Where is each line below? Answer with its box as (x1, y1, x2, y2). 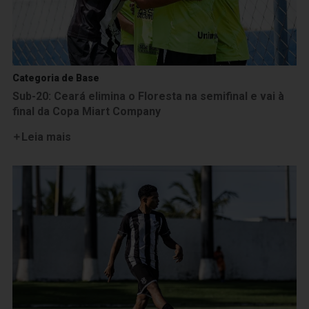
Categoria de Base (12, 72, 99, 83)
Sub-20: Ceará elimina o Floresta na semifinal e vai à (12, 89, 284, 103)
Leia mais (21, 130, 71, 143)
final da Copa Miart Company (12, 104, 161, 118)
